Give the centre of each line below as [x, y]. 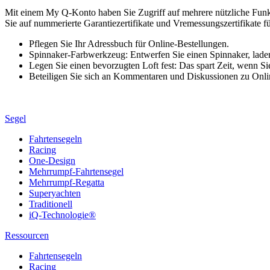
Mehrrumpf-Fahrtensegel [76, 171]
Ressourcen [27, 235]
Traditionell [51, 204]
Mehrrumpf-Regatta [67, 182]
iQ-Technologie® [62, 215]
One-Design [52, 160]
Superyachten [55, 193]
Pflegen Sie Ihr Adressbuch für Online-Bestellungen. [129, 43]
